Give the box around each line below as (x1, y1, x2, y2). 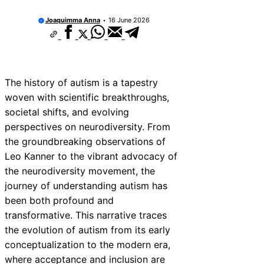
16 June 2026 (108, 16, 150, 25)
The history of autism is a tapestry (5, 76, 158, 88)
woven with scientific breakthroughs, (5, 91, 169, 103)
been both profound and (5, 194, 114, 206)
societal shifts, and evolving (5, 105, 129, 118)
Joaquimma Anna (45, 16, 100, 25)
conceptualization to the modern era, (5, 238, 170, 250)
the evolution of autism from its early (5, 223, 170, 236)
